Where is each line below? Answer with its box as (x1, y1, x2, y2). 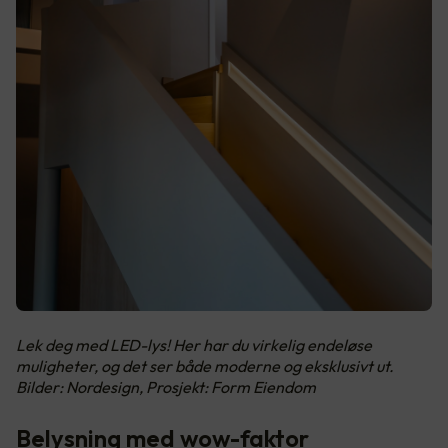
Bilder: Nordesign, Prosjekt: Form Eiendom (16, 376, 316, 397)
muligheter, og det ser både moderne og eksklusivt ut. (16, 355, 394, 376)
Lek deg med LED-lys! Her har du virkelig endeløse (16, 334, 372, 355)
